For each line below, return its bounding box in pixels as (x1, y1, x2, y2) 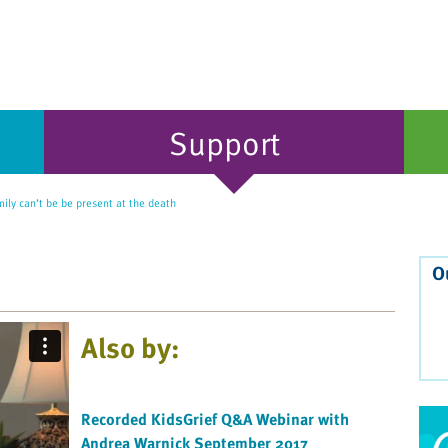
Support (168, 118, 280, 166)
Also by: (81, 326, 180, 369)
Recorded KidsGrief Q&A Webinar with (81, 407, 349, 432)
